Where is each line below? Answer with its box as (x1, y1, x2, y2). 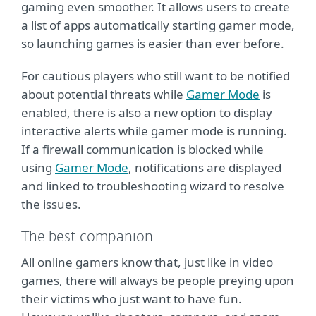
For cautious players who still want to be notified (21, 68, 290, 84)
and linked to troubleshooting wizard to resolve (21, 178, 284, 194)
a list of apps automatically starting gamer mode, (21, 17, 295, 33)
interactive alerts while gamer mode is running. (21, 123, 287, 139)
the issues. (21, 196, 81, 212)
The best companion (21, 230, 160, 244)
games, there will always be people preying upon (21, 272, 294, 288)
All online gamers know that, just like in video (21, 254, 273, 270)
